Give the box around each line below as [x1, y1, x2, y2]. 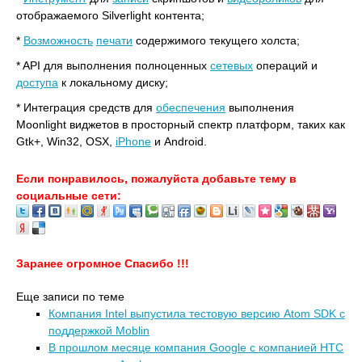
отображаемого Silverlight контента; [16, 9, 204, 22]
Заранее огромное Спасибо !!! [16, 257, 189, 270]
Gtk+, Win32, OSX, [16, 135, 116, 148]
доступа [16, 76, 58, 89]
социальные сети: [16, 189, 121, 202]
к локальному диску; [58, 76, 168, 89]
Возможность [23, 34, 93, 47]
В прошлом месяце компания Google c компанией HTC [48, 341, 343, 354]
